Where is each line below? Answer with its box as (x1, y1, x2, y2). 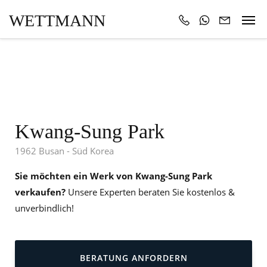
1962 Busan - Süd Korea (15, 145, 114, 157)
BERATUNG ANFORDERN (79, 252, 188, 263)
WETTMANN (9, 11, 105, 30)
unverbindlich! (15, 202, 74, 214)
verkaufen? (15, 186, 66, 198)
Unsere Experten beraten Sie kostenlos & (66, 186, 235, 198)
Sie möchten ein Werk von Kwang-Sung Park (15, 170, 212, 182)
